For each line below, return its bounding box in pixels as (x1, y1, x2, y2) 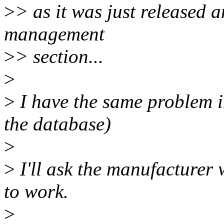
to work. (4, 180, 68, 202)
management (4, 23, 104, 45)
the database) (4, 113, 111, 135)
